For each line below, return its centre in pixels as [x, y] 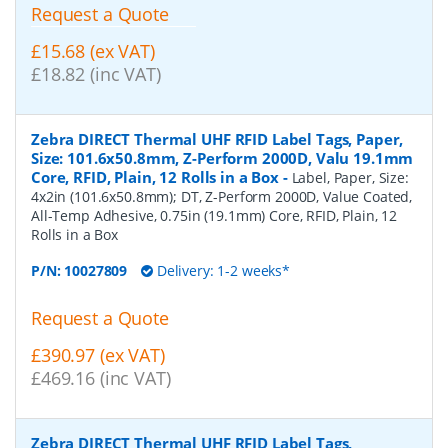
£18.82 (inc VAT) [96, 73]
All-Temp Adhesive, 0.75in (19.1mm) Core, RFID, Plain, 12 [214, 215]
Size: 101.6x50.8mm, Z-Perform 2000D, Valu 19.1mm [222, 157]
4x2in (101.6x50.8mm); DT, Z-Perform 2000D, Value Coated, [222, 196]
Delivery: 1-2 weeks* [221, 270]
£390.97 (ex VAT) [98, 354]
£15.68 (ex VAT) [93, 50]
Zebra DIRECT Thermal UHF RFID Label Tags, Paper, [217, 138]
